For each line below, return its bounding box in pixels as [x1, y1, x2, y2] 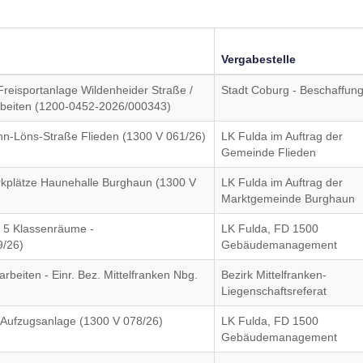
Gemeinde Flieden [221, 146, 317, 159]
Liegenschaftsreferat [221, 284, 327, 297]
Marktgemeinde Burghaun [221, 192, 356, 205]
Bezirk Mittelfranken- [221, 268, 327, 281]
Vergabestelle [221, 53, 297, 66]
